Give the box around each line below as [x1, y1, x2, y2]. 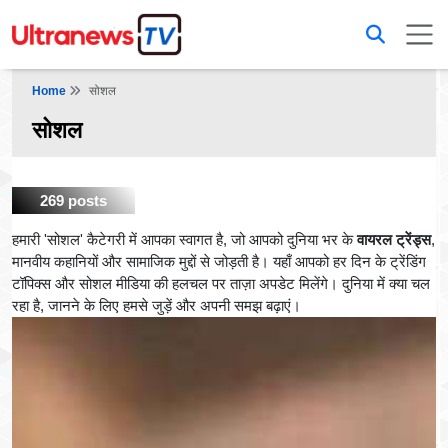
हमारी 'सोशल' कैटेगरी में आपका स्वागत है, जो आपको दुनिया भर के [12, 231, 357, 249]
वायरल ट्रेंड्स [357, 231, 431, 249]
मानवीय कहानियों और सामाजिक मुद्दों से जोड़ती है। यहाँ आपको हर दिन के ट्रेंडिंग [12, 253, 426, 271]
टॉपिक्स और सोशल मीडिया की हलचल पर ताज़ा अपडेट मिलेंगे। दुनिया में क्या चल [12, 275, 430, 293]
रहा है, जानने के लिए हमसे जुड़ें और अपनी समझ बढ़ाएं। [12, 297, 301, 315]
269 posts [40, 192, 107, 210]
